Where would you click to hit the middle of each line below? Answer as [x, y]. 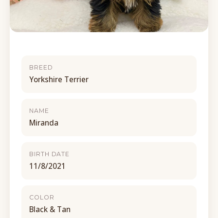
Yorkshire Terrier [59, 79]
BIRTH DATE [50, 154]
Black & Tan [50, 209]
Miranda [44, 123]
